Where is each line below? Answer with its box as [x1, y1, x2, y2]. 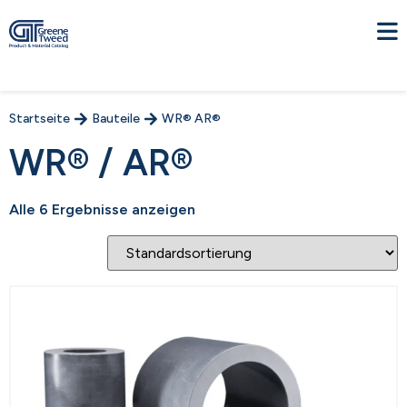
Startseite [9, 111, 70, 126]
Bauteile [92, 111, 140, 126]
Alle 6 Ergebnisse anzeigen [9, 201, 195, 218]
